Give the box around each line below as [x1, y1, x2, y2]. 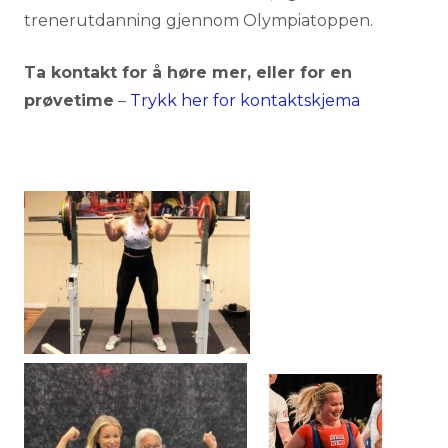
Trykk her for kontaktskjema [130, 91, 360, 110]
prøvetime [24, 91, 114, 110]
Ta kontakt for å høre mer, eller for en [24, 63, 352, 82]
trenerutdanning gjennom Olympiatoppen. [24, 11, 373, 30]
